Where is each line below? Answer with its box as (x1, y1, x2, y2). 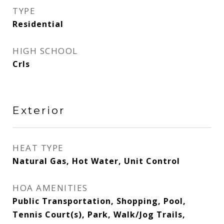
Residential (12, 18, 63, 29)
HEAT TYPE (12, 142, 64, 153)
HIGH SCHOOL (12, 45, 78, 56)
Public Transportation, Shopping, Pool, (12, 195, 186, 206)
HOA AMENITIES (12, 182, 88, 193)
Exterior (12, 104, 65, 116)
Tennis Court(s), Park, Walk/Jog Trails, (12, 209, 185, 220)
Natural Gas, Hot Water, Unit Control (12, 155, 180, 166)
